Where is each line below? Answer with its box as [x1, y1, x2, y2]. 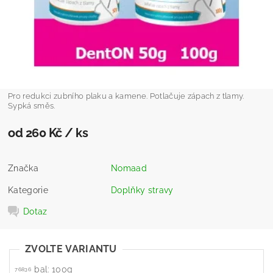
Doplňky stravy [111, 185, 174, 195]
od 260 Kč [8, 126, 65, 140]
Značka [8, 163, 39, 173]
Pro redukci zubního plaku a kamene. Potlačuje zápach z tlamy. [8, 91, 244, 101]
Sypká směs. [8, 101, 55, 110]
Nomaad [111, 163, 147, 173]
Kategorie [8, 185, 48, 195]
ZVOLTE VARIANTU [25, 243, 117, 255]
